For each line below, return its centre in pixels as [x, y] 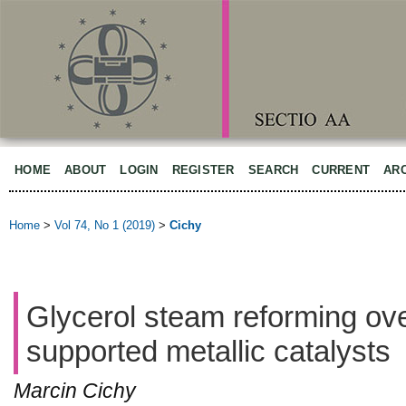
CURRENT [341, 170]
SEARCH [273, 170]
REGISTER [203, 170]
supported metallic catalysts [208, 351]
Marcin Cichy [75, 391]
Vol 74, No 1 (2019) [105, 226]
